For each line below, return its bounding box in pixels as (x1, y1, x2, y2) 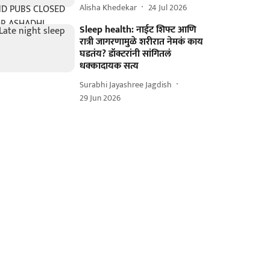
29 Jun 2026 (80, 91, 121, 105)
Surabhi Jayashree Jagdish (80, 77, 172, 92)
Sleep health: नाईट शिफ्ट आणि (80, 22, 197, 38)
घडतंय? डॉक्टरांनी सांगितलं (80, 46, 172, 62)
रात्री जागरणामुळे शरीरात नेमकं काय (80, 34, 204, 50)
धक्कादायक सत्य (80, 58, 139, 74)
